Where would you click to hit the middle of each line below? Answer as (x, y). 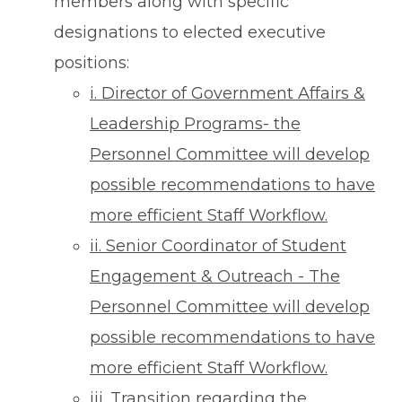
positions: (92, 63)
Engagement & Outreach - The (215, 277)
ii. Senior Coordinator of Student (218, 246)
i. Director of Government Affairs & (227, 94)
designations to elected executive (190, 33)
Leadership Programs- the (195, 124)
